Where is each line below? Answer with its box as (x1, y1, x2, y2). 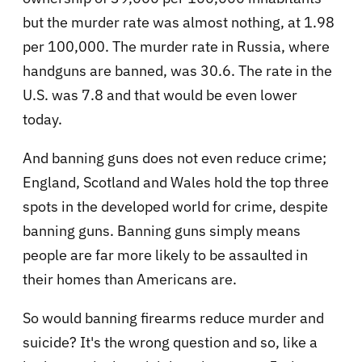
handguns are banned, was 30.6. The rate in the (23, 61, 332, 80)
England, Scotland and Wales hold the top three (23, 172, 329, 192)
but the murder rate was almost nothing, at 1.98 (23, 12, 335, 32)
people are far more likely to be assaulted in (23, 245, 308, 264)
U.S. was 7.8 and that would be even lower (23, 85, 297, 104)
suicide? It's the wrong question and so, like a (23, 332, 318, 351)
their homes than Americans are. (23, 269, 237, 288)
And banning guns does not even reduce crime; (23, 148, 326, 167)
